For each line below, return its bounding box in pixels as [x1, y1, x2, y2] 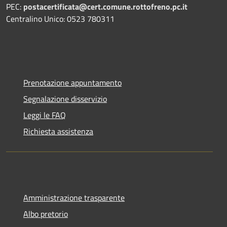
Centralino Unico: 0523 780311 [6, 12, 115, 25]
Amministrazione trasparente [23, 191, 125, 204]
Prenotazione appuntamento [23, 76, 122, 89]
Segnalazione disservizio [23, 92, 107, 105]
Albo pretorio [23, 207, 68, 220]
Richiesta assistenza [23, 125, 93, 137]
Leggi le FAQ [23, 108, 66, 121]
